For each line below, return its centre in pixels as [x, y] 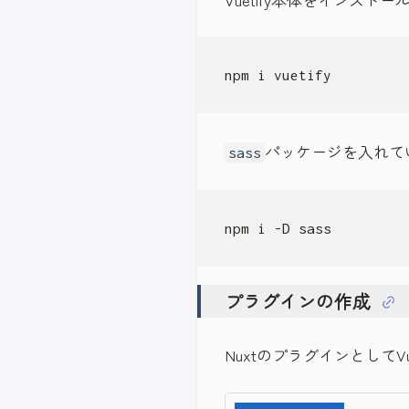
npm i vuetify [278, 75]
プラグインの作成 [297, 300]
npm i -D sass [278, 229]
